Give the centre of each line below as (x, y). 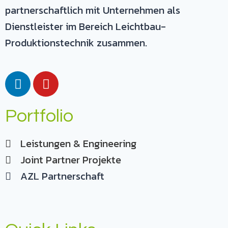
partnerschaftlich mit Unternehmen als (93, 10)
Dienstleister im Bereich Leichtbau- (85, 26)
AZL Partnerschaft (62, 176)
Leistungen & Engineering (78, 144)
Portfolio (39, 116)
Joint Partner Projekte (71, 160)
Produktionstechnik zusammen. (76, 43)
